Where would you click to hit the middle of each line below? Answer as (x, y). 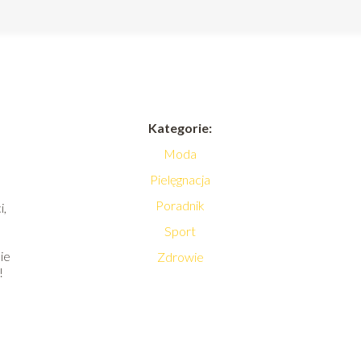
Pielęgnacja (180, 179)
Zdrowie (180, 257)
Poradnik (180, 205)
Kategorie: (180, 128)
